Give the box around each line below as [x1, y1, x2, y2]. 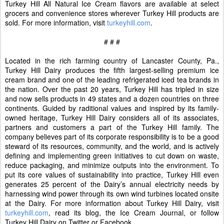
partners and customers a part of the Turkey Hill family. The [5, 122, 219, 132]
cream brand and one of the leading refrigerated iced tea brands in [5, 74, 219, 84]
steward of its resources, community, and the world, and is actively [5, 141, 219, 151]
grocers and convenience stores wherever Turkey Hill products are [5, 8, 219, 18]
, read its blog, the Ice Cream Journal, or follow [48, 207, 219, 217]
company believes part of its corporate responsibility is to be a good [5, 131, 219, 141]
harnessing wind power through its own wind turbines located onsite [5, 188, 219, 198]
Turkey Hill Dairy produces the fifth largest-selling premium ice [5, 65, 219, 75]
